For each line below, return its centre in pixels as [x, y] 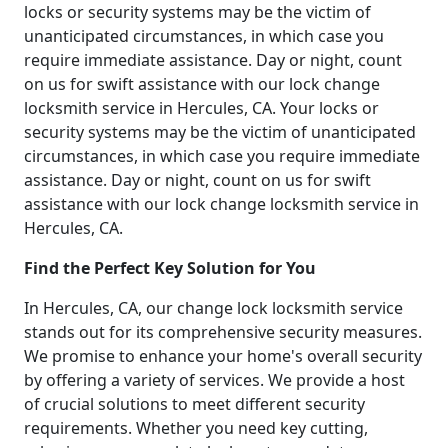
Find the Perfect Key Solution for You [170, 267]
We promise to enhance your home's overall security [223, 355]
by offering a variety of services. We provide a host [214, 379]
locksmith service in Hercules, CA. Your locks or [201, 107]
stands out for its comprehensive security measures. [223, 331]
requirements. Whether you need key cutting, [196, 427]
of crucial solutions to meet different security [194, 403]
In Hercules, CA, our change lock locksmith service [213, 307]
